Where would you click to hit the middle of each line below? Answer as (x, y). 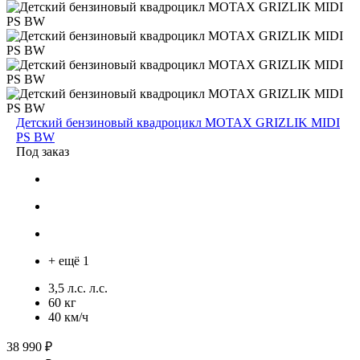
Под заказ (43, 151)
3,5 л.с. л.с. (78, 288)
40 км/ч (68, 317)
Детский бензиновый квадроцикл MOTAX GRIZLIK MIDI (178, 122)
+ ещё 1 (69, 260)
